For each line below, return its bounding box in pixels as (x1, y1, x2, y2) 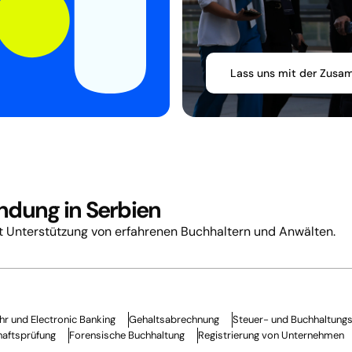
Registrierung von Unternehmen (198, 328, 344, 342)
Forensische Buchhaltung (69, 328, 185, 342)
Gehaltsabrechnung (129, 313, 219, 326)
